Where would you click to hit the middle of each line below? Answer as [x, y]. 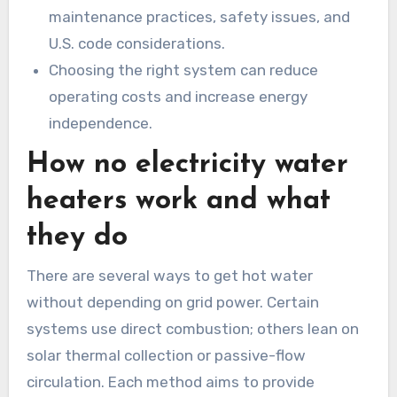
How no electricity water [187, 165]
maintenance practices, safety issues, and [200, 16]
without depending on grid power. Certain [172, 302]
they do [77, 238]
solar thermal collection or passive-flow [166, 355]
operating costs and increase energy [179, 96]
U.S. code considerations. [137, 43]
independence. [101, 123]
